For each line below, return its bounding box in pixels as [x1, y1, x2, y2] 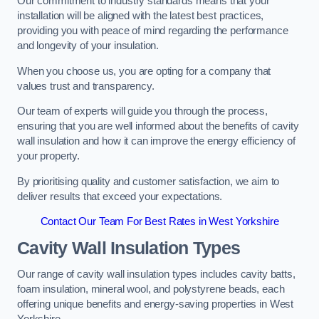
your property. [17, 150, 80, 162]
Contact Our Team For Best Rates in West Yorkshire [40, 216, 279, 228]
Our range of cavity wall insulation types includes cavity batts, [17, 268, 296, 281]
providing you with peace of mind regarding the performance [17, 25, 288, 37]
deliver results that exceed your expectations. [17, 190, 223, 202]
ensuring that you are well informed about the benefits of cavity [17, 120, 299, 132]
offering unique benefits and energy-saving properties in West [17, 298, 294, 310]
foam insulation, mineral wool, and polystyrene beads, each [17, 283, 285, 296]
